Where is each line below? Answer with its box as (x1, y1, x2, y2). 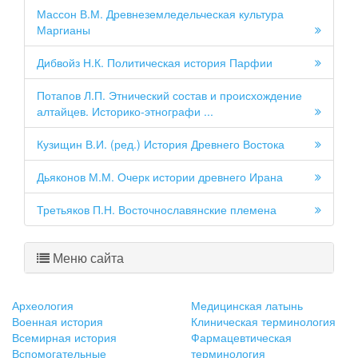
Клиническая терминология (191, 313, 336, 330)
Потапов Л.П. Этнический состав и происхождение (37, 87, 302, 104)
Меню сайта (50, 249, 124, 268)
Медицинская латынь (191, 297, 303, 314)
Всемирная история (12, 329, 117, 346)
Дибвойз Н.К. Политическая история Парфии (37, 54, 272, 71)
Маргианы (37, 22, 90, 38)
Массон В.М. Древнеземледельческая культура (37, 6, 284, 22)
